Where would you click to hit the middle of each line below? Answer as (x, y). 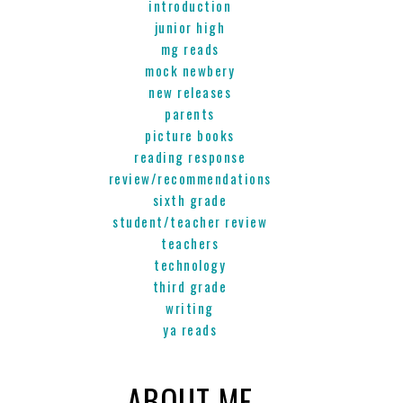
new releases (190, 92)
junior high (190, 27)
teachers (190, 243)
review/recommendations (190, 178)
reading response (190, 157)
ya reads (190, 329)
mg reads (190, 49)
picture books (190, 135)
